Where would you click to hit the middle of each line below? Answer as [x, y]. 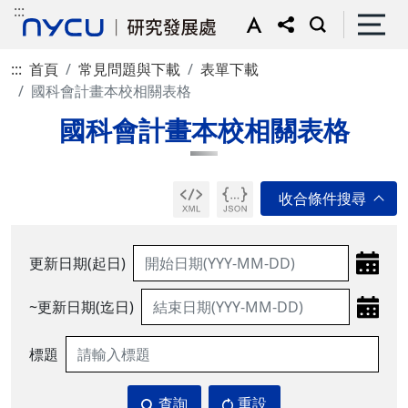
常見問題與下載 [129, 69]
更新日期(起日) [77, 263]
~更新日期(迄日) [82, 307]
